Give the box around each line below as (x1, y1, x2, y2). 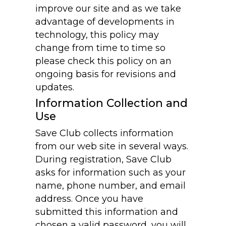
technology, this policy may (35, 29, 159, 40)
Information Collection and (35, 96, 188, 109)
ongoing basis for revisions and (35, 69, 177, 80)
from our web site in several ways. (35, 141, 189, 152)
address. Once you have (35, 193, 144, 204)
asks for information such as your (35, 167, 186, 178)
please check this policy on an (35, 55, 172, 67)
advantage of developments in (35, 16, 175, 27)
